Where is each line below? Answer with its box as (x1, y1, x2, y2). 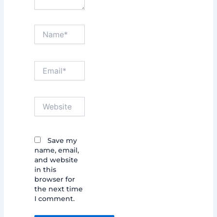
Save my (47, 136, 77, 145)
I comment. (34, 194, 75, 203)
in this (34, 165, 56, 174)
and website (34, 155, 78, 164)
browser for (34, 174, 75, 184)
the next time (34, 184, 83, 193)
